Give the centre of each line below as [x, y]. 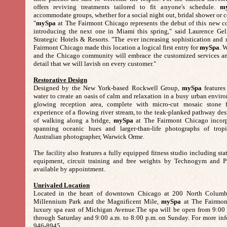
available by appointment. [69, 169]
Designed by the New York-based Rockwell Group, [108, 88]
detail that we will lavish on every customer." [95, 64]
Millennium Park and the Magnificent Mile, [98, 201]
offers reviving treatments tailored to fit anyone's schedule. [127, 7]
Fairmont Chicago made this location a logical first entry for [117, 47]
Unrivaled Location [62, 185]
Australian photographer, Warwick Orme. [89, 137]
